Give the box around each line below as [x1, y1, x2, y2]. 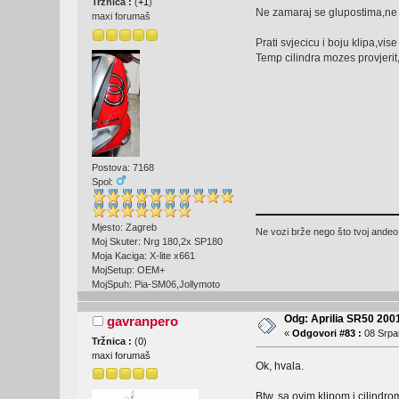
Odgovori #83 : [292, 328, 362, 338]
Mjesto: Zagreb [92, 222, 158, 232]
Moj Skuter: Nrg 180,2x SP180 [92, 236, 224, 247]
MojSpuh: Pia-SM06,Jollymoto [92, 279, 221, 289]
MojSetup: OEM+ [92, 265, 166, 275]
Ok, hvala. [255, 359, 304, 372]
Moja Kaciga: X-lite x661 [92, 250, 196, 261]
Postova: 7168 [92, 161, 155, 173]
